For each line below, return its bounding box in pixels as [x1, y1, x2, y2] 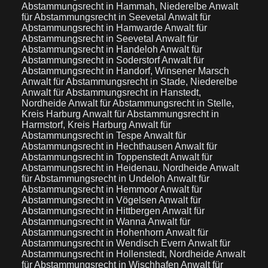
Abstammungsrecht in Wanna [22, 217, 148, 227]
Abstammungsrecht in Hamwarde [22, 23, 165, 33]
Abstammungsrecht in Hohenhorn [22, 227, 166, 237]
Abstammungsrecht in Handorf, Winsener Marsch [22, 66, 229, 76]
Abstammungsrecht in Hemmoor [22, 184, 160, 194]
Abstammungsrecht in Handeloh [22, 44, 160, 54]
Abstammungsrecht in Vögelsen [22, 195, 159, 205]
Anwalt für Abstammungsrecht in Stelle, [68, 98, 234, 108]
